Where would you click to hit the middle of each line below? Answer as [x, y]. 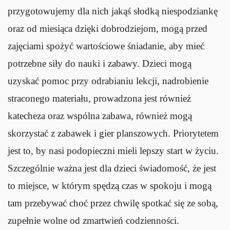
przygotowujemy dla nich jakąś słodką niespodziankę [113, 11]
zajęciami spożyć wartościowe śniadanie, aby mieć [106, 46]
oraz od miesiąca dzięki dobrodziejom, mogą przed [108, 28]
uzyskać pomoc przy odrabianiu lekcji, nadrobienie [108, 81]
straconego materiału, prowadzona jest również [99, 98]
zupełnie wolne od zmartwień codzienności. [93, 220]
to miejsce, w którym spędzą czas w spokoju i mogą [110, 185]
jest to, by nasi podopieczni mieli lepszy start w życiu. [113, 150]
